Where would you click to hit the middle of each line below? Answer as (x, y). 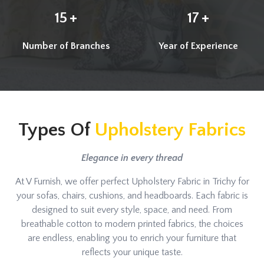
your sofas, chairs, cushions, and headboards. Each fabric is (132, 195)
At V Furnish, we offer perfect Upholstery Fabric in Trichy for (132, 181)
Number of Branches (66, 46)
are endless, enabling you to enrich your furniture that (132, 238)
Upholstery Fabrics (170, 130)
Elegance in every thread (132, 158)
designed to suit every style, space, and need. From (132, 209)
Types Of (56, 130)
